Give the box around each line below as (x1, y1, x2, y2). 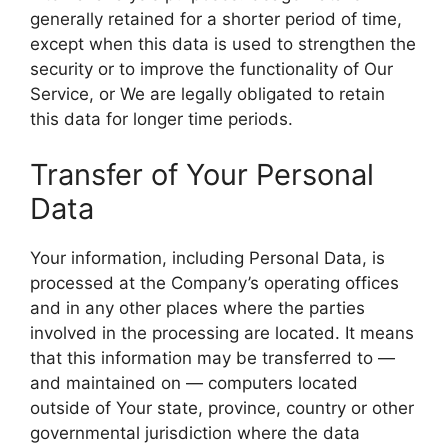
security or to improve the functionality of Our (30, 59, 393, 79)
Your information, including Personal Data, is (30, 247, 385, 268)
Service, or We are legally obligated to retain (30, 84, 385, 104)
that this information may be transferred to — (30, 347, 395, 368)
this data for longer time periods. (30, 109, 293, 129)
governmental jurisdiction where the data (30, 422, 360, 443)
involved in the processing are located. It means (30, 322, 414, 343)
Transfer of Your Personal (30, 156, 374, 192)
